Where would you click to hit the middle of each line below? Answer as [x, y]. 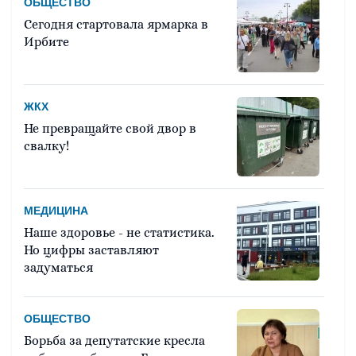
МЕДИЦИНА [56, 211]
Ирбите [46, 42]
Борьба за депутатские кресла [114, 341]
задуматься [58, 268]
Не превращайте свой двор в [110, 129]
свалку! [46, 146]
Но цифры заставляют [91, 250]
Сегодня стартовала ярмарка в [116, 25]
